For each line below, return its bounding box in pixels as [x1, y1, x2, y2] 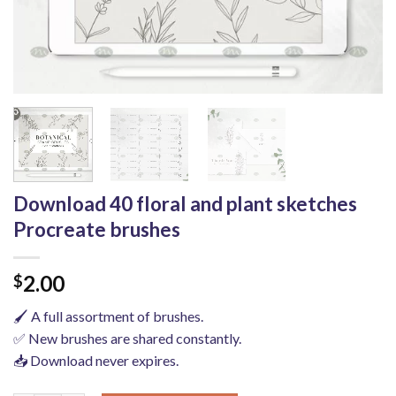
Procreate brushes [13, 217, 180, 241]
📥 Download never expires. [13, 351, 179, 369]
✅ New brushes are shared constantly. [13, 329, 241, 346]
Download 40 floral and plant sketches [13, 191, 357, 216]
